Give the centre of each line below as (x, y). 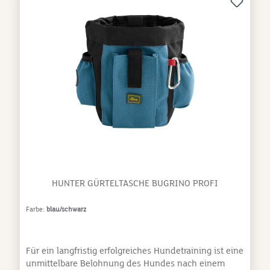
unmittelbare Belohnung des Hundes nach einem (125, 263)
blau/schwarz (66, 209)
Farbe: (36, 209)
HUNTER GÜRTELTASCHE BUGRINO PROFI (135, 183)
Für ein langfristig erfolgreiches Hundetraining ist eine (134, 250)
